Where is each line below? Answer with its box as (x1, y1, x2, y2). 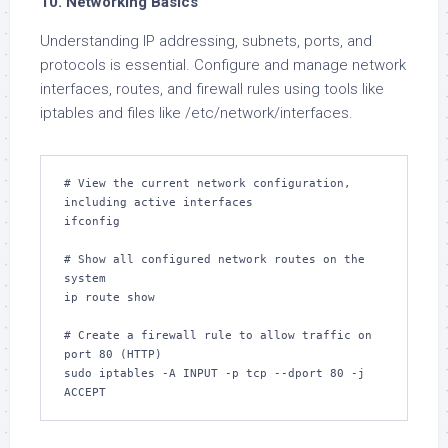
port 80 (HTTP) (64, 348, 162, 361)
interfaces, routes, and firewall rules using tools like (40, 80, 384, 98)
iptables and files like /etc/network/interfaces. (40, 104, 353, 122)
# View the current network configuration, (64, 177, 351, 190)
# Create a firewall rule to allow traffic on (64, 329, 372, 342)
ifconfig (64, 215, 120, 228)
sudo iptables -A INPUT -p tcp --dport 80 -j (64, 367, 365, 380)
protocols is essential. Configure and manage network (40, 56, 406, 74)
